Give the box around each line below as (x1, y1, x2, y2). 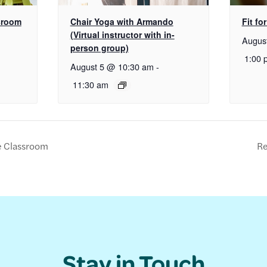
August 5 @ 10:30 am (70, 60, 154, 73)
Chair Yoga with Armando (70, 15, 173, 27)
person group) (70, 41, 129, 54)
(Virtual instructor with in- (70, 28, 175, 41)
